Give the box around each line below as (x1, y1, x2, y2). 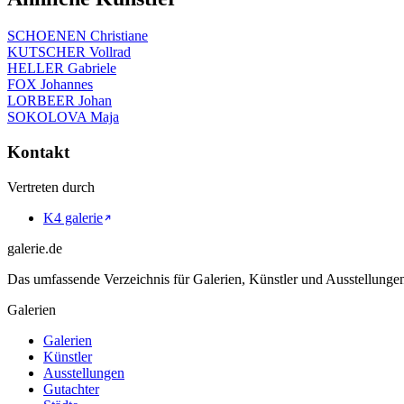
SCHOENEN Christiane (7, 28, 148, 44)
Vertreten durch (7, 179, 95, 195)
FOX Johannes (7, 77, 93, 93)
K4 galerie (43, 209, 103, 225)
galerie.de (7, 240, 62, 256)
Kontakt (7, 142, 69, 162)
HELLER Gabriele (7, 60, 116, 77)
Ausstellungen (43, 364, 124, 381)
